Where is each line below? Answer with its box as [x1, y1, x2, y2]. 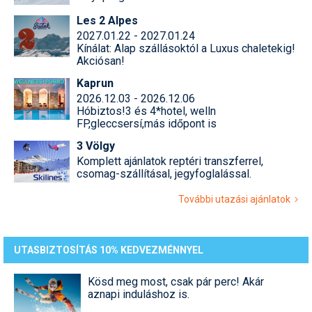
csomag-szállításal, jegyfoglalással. [77, 167, 251, 181]
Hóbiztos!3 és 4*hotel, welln [77, 104, 216, 118]
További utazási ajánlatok [178, 194, 295, 205]
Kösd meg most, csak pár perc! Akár [88, 275, 264, 289]
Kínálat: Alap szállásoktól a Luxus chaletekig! [77, 42, 295, 56]
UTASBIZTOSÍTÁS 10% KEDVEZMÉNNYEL [14, 244, 203, 256]
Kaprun [77, 77, 114, 91]
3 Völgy [77, 139, 115, 153]
